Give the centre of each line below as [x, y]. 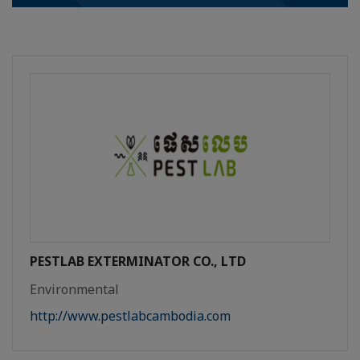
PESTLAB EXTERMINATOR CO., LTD [138, 262]
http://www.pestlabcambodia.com [130, 316]
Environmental [74, 290]
